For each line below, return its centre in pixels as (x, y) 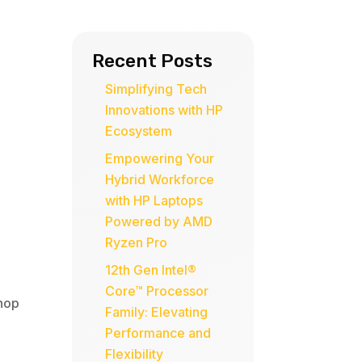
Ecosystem (139, 131)
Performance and (158, 333)
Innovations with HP (164, 110)
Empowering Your (160, 159)
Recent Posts (153, 61)
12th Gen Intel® (151, 270)
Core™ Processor (157, 291)
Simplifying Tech (156, 89)
